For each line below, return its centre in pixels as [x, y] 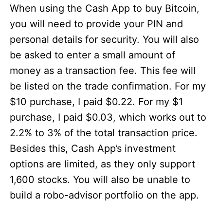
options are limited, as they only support [102, 164]
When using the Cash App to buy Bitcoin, [105, 8]
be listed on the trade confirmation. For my [108, 86]
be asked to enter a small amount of [92, 55]
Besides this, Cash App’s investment [93, 148]
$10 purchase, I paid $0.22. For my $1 [96, 102]
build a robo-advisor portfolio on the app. [104, 195]
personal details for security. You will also [104, 39]
